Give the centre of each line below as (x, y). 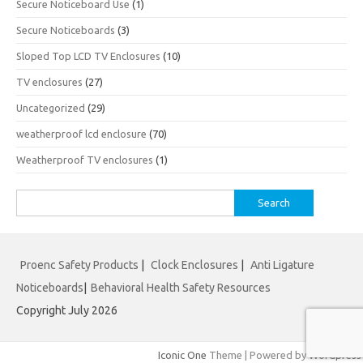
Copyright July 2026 (67, 310)
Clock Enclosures (194, 265)
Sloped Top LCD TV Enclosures (88, 56)
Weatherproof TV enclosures (85, 160)
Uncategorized (51, 108)
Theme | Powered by (258, 355)
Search (32, 199)
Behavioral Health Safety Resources (181, 288)
